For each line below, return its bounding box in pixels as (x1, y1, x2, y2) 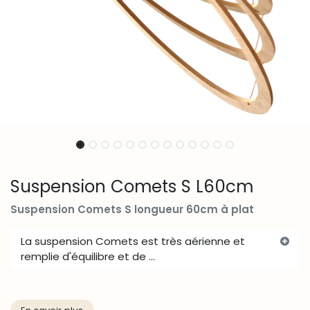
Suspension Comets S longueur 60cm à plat (10, 202, 254, 217)
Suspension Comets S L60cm (10, 174, 253, 199)
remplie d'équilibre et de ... (21, 248, 155, 264)
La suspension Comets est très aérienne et (21, 233, 245, 248)
